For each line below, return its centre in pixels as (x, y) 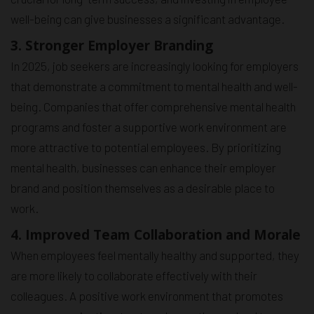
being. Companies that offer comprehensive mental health (153, 107)
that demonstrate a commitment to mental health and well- (154, 87)
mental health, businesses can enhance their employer (143, 168)
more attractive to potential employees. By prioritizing (146, 148)
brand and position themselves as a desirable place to (143, 188)
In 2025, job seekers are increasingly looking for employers (155, 66)
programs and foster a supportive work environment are (149, 127)
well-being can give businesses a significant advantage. (148, 19)
